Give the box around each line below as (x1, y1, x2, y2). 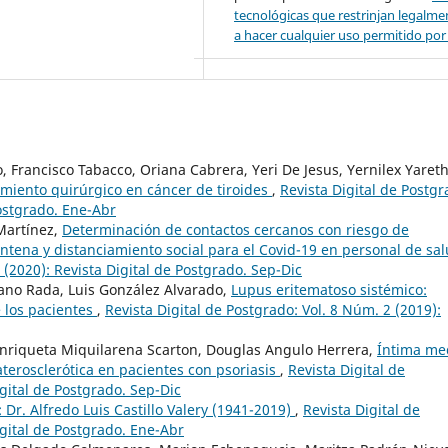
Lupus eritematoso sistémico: (231, 280, 427, 300)
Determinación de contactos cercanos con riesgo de (62, 220, 409, 240)
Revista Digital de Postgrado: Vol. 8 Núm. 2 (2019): (105, 300, 441, 320)
